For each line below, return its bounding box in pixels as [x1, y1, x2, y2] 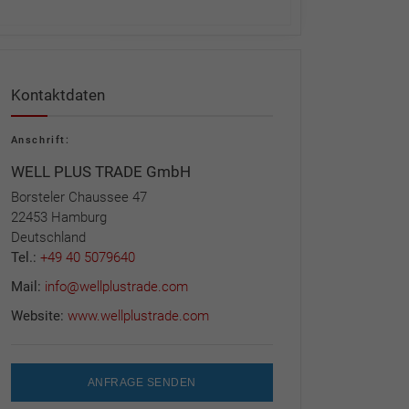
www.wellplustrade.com [67, 307, 209, 324]
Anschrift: [10, 133, 70, 146]
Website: [10, 307, 68, 324]
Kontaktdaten [10, 85, 105, 104]
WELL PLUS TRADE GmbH [10, 162, 191, 181]
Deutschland [10, 228, 86, 246]
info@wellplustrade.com [44, 278, 188, 295]
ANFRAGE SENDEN [87, 375, 196, 389]
